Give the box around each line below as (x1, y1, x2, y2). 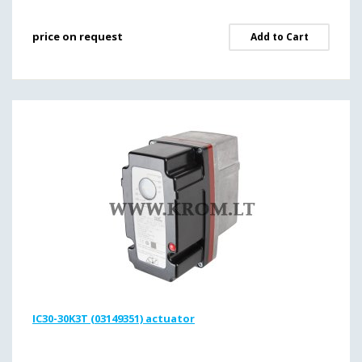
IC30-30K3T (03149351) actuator (32, 311, 195, 326)
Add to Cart (250, 30, 309, 44)
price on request (32, 29, 123, 44)
